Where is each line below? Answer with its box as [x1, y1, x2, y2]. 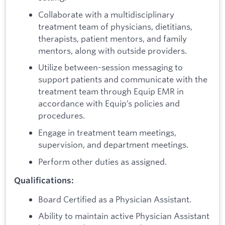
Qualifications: [14, 175, 74, 186]
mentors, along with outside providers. [38, 45, 187, 56]
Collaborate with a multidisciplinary [38, 9, 174, 20]
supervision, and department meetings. [38, 139, 188, 150]
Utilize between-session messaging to [38, 62, 183, 73]
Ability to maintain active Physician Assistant [38, 210, 209, 221]
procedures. [38, 110, 86, 121]
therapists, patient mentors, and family [38, 33, 187, 44]
